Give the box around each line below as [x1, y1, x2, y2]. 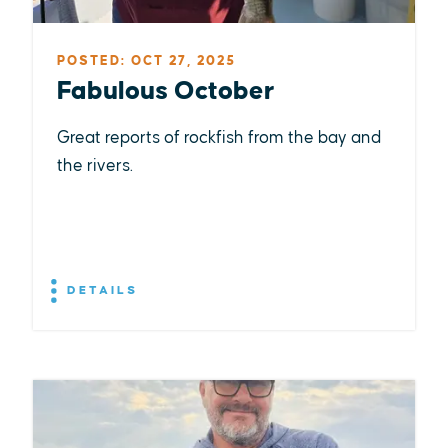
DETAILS [60, 283, 138, 297]
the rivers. [56, 157, 133, 175]
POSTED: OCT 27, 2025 [56, 54, 236, 68]
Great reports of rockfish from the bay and [56, 129, 381, 147]
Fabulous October [56, 78, 275, 105]
